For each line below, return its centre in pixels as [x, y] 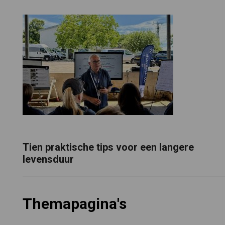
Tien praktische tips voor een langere [108, 147]
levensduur [48, 159]
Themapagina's [74, 204]
